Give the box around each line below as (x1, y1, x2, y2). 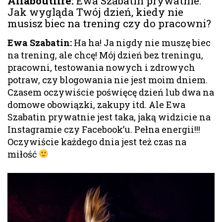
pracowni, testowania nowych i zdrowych (7, 61, 195, 73)
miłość (7, 148, 39, 160)
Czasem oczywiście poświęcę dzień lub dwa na (7, 86, 214, 98)
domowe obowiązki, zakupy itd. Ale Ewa (7, 98, 185, 111)
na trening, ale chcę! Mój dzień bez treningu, (7, 49, 203, 61)
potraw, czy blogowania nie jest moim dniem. (7, 73, 208, 86)
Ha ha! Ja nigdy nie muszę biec (72, 36, 211, 49)
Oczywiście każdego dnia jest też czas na (7, 135, 186, 148)
